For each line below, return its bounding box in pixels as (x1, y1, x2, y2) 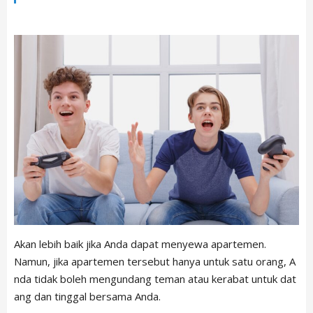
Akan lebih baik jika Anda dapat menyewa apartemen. (14, 237, 266, 252)
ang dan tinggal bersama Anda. (14, 289, 161, 304)
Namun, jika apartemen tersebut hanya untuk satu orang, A (14, 254, 296, 269)
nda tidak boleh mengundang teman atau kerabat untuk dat (14, 272, 296, 286)
